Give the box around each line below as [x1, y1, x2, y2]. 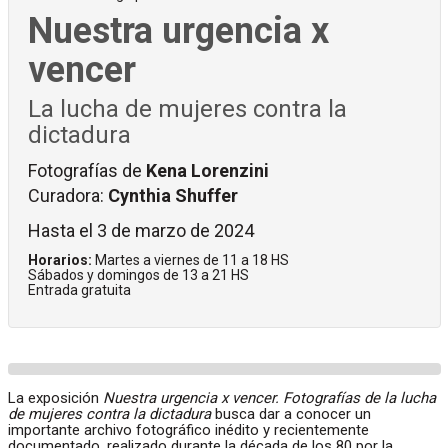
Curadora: [28, 185, 108, 207]
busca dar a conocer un [211, 405, 371, 424]
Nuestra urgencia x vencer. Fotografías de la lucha [103, 389, 436, 408]
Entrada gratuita [28, 282, 131, 299]
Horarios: [28, 252, 92, 269]
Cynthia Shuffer [108, 185, 238, 207]
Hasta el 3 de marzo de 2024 [28, 220, 254, 242]
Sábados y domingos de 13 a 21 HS [28, 267, 249, 284]
